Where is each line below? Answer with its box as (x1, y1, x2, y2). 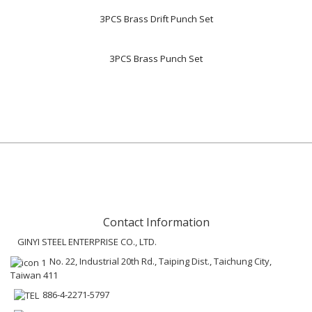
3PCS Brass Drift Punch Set (99, 13, 213, 25)
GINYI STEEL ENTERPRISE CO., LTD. (17, 235, 157, 248)
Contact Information (102, 214, 210, 230)
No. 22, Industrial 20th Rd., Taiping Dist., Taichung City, (49, 255, 272, 267)
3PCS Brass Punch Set (109, 52, 203, 65)
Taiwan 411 (10, 268, 58, 281)
